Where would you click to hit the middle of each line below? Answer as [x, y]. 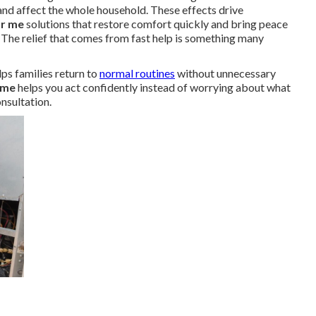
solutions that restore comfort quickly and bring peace [156, 24]
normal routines [137, 73]
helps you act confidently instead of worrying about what [153, 87]
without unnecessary [225, 73]
